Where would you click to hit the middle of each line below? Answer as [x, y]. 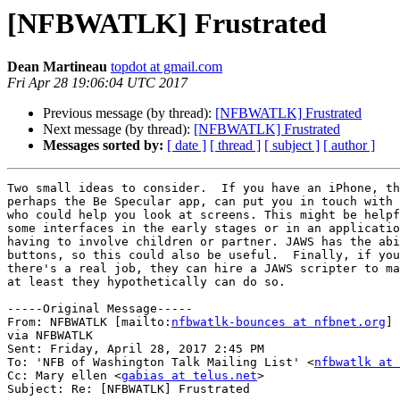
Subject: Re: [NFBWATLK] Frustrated [129, 389]
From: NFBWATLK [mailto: [89, 322]
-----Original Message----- [100, 309]
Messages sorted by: [103, 146]
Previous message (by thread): [129, 113]
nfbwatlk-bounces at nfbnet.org [279, 322]
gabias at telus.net [189, 376]
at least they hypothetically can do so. [157, 282]
